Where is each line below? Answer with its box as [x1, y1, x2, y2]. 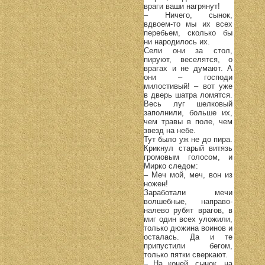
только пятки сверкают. [144, 250, 228, 259]
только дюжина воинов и [144, 223, 232, 232]
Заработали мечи [144, 188, 232, 197]
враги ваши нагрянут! [144, 1, 220, 11]
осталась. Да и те [144, 232, 232, 241]
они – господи [144, 72, 232, 82]
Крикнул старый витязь [144, 143, 232, 153]
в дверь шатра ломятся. [144, 90, 232, 99]
